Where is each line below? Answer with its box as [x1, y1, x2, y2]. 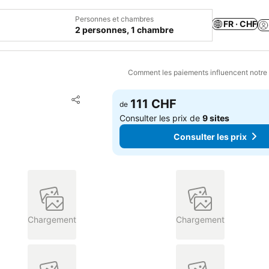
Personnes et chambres [75, 14, 154, 23]
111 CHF [130, 97, 177, 111]
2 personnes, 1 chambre [75, 25, 174, 35]
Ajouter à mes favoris [85, 92, 183, 104]
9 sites [202, 113, 230, 123]
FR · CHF [223, 18, 257, 29]
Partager [70, 100, 106, 110]
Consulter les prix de [119, 113, 203, 123]
